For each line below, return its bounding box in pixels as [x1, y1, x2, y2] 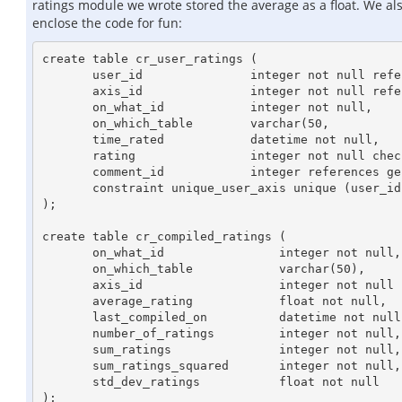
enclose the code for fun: [32, 14, 182, 31]
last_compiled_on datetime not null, [41, 310, 92, 324]
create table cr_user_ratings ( [41, 51, 258, 66]
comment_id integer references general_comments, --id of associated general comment [41, 164, 92, 179]
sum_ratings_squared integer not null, [41, 358, 92, 372]
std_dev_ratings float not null [41, 374, 92, 389]
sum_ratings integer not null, [41, 342, 92, 356]
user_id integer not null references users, [41, 67, 92, 82]
